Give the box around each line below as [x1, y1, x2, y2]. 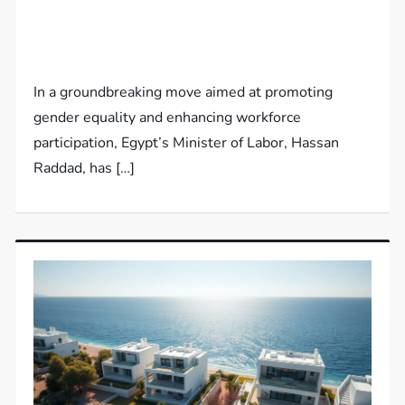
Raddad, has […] [33, 157, 136, 178]
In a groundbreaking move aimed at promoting [33, 81, 334, 102]
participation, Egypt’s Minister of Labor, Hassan [33, 132, 340, 153]
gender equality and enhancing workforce [33, 107, 302, 127]
